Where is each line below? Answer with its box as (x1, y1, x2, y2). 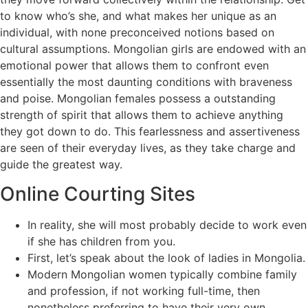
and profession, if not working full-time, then (27, 283, 260, 298)
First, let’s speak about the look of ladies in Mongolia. (27, 250, 305, 265)
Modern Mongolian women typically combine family (27, 267, 297, 281)
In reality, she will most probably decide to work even (27, 217, 307, 232)
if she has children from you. (27, 234, 175, 248)
